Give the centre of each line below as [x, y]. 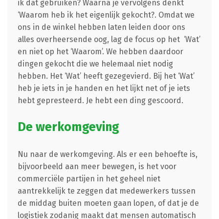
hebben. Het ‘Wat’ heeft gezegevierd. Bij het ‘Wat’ [106, 76]
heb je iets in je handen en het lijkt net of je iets [104, 88]
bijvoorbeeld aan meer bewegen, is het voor [97, 166]
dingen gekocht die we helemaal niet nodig [95, 64]
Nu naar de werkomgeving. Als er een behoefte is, [107, 154]
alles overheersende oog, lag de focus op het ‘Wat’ [109, 39]
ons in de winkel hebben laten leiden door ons [101, 27]
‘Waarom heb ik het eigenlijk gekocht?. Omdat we [106, 15]
